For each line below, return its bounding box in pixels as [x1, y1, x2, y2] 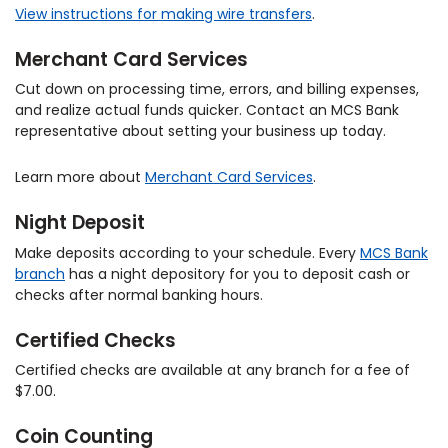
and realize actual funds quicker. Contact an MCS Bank [15, 100, 399, 121]
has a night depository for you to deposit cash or [65, 263, 410, 284]
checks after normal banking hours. [15, 284, 263, 305]
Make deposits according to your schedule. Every [15, 242, 360, 263]
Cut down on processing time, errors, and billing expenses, [15, 79, 419, 100]
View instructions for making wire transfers [15, 3, 312, 24]
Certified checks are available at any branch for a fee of [15, 360, 410, 381]
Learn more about [15, 167, 145, 188]
